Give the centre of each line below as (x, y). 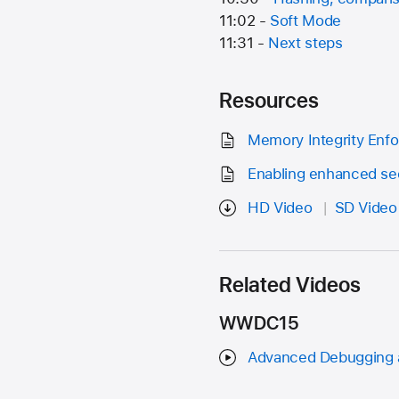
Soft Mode (305, 21)
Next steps (305, 43)
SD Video (366, 207)
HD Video (280, 207)
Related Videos (290, 285)
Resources (269, 100)
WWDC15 (259, 323)
